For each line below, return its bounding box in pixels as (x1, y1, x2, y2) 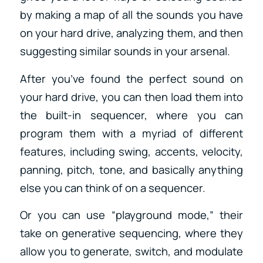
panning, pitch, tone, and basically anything (19, 161, 244, 177)
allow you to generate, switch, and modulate (19, 244, 244, 259)
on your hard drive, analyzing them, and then (19, 25, 244, 41)
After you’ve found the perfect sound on (19, 70, 244, 86)
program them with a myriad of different (19, 125, 244, 141)
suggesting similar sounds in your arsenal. (19, 43, 232, 59)
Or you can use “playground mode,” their (19, 207, 244, 223)
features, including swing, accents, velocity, (19, 143, 244, 159)
